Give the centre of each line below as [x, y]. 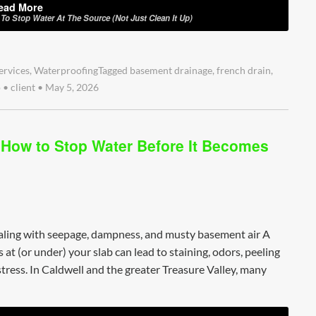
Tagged [114, 70]
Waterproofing [66, 70]
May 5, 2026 [71, 87]
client [23, 87]
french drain [244, 70]
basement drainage [171, 70]
